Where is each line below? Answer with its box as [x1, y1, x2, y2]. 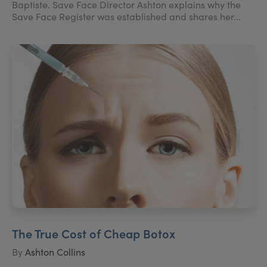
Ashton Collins [25, 245, 85, 258]
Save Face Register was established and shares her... [12, 10, 241, 23]
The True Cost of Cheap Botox [12, 224, 175, 241]
